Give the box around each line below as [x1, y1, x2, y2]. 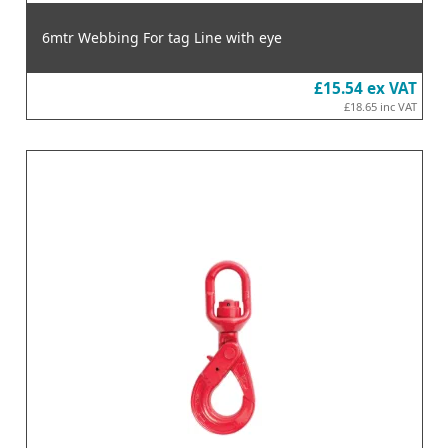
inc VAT [379, 98, 417, 114]
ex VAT [366, 77, 417, 99]
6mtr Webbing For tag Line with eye [41, 27, 282, 47]
